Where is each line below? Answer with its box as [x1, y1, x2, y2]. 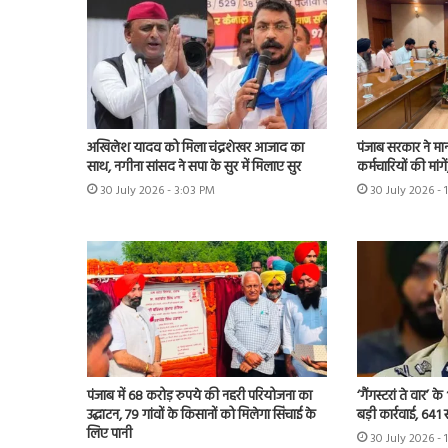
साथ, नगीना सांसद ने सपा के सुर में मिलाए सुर [87, 156, 301, 180]
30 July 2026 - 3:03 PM [100, 181, 215, 202]
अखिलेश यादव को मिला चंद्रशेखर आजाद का [87, 137, 304, 161]
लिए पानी [87, 422, 132, 446]
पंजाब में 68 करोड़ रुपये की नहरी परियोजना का [87, 384, 312, 408]
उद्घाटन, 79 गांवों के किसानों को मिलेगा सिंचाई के [87, 403, 316, 427]
